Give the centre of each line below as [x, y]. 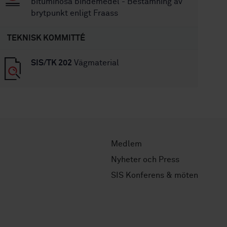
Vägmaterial [96, 63]
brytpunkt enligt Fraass [75, 13]
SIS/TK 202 [52, 63]
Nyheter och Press [145, 159]
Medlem [126, 144]
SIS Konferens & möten [155, 175]
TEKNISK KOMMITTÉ [46, 38]
